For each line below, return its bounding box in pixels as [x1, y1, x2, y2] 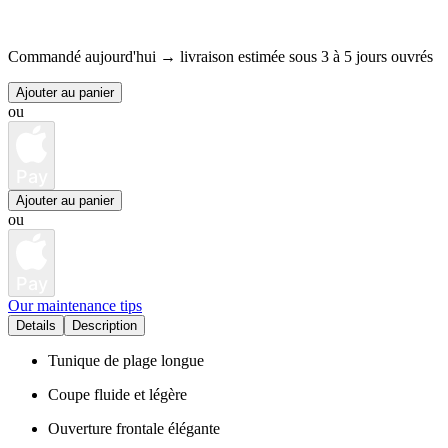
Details [16, 318, 56, 334]
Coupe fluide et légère [48, 386, 187, 404]
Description [72, 318, 137, 334]
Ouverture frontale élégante [48, 420, 220, 438]
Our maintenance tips [8, 297, 142, 315]
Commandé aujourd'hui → [8, 48, 176, 66]
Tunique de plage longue [48, 352, 204, 370]
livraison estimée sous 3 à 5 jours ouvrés [180, 48, 433, 66]
